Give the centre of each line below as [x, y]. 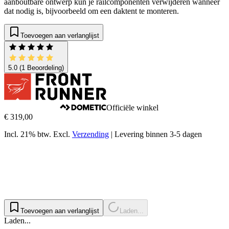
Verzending [90, 134]
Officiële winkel [132, 108]
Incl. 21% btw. [28, 134]
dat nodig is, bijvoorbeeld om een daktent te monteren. [91, 11]
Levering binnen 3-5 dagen [158, 134]
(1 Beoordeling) [41, 68]
